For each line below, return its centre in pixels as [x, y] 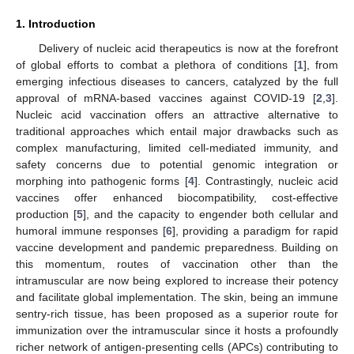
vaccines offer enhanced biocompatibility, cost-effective [177, 197]
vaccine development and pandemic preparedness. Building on [177, 247]
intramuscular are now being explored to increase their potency [177, 280]
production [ [47, 214]
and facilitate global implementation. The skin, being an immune [177, 297]
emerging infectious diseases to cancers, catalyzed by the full [177, 81]
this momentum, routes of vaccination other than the [177, 264]
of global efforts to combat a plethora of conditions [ [156, 64]
